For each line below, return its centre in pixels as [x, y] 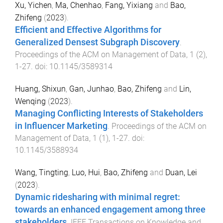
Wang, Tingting [42, 172]
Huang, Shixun [40, 89]
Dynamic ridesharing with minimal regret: [98, 197]
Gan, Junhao [92, 89]
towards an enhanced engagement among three [110, 209]
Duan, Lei [181, 172]
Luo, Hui [86, 172]
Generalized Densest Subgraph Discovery [97, 43]
